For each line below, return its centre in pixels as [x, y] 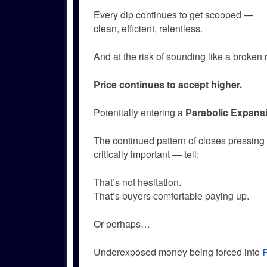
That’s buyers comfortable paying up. [171, 196]
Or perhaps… [122, 223]
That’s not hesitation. [137, 182]
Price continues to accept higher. [168, 85]
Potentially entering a [139, 113]
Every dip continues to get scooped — [173, 15]
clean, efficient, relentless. [148, 29]
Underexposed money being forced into [178, 252]
